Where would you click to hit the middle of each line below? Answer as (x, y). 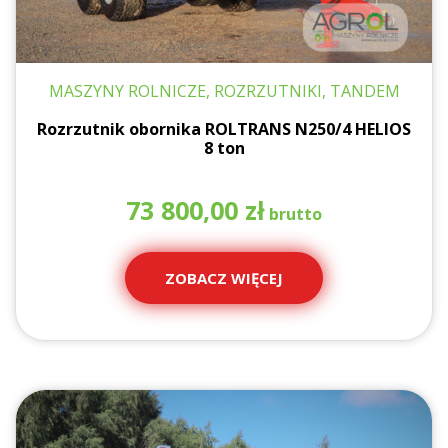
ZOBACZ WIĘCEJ (224, 278)
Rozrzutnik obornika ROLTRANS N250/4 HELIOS (224, 129)
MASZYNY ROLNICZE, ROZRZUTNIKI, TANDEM (224, 90)
